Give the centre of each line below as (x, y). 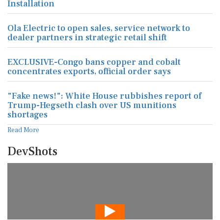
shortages (27, 115)
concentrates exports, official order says (89, 71)
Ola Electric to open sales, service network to (99, 28)
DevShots (32, 151)
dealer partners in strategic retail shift (87, 38)
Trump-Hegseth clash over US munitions (92, 105)
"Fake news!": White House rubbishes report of (104, 96)
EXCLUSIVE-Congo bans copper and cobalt (94, 62)
